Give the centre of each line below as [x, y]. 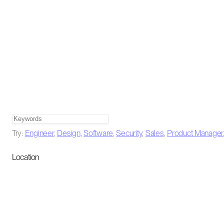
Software [98, 133]
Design [69, 133]
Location [26, 157]
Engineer [39, 133]
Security [129, 133]
